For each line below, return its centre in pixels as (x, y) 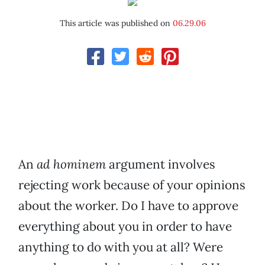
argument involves (161, 164)
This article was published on (116, 23)
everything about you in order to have (125, 227)
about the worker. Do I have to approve (128, 206)
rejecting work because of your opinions (132, 185)
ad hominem (71, 164)
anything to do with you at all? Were (121, 247)
